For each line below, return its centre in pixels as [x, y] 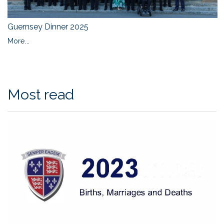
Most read [41, 95]
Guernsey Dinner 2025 [48, 27]
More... [18, 41]
